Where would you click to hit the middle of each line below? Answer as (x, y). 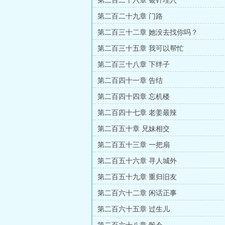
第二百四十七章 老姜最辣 (137, 113)
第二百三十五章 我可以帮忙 (141, 48)
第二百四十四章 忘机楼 (134, 97)
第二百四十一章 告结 (130, 81)
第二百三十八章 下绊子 (134, 65)
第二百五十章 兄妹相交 (134, 129)
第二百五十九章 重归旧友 (137, 177)
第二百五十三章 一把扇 (134, 145)
